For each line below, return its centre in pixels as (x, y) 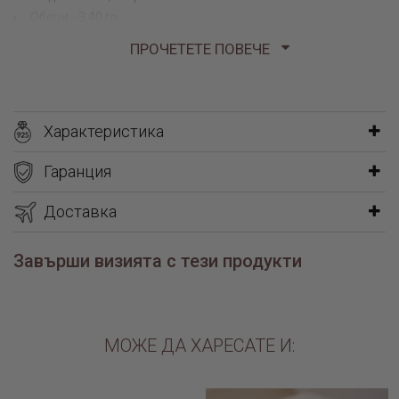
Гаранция (77, 171)
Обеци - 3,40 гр (74, 16)
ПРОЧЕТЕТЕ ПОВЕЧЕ (199, 49)
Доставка (80, 211)
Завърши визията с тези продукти (158, 261)
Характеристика (104, 131)
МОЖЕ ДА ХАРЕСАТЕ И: (199, 345)
